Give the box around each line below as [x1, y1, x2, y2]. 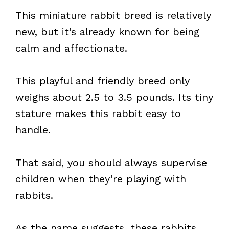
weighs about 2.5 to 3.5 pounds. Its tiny [15, 91, 213, 103]
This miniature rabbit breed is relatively [15, 9, 211, 21]
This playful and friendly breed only [15, 75, 190, 87]
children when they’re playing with [15, 173, 186, 185]
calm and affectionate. [15, 42, 127, 54]
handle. [15, 124, 51, 136]
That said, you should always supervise [15, 156, 207, 169]
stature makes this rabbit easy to [15, 107, 181, 120]
